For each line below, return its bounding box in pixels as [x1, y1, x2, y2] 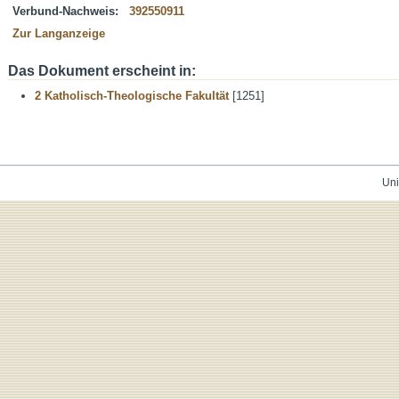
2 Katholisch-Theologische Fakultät [35, 89, 229, 102]
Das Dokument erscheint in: [8, 63, 196, 78]
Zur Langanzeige [12, 27, 105, 40]
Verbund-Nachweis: [12, 4, 118, 18]
